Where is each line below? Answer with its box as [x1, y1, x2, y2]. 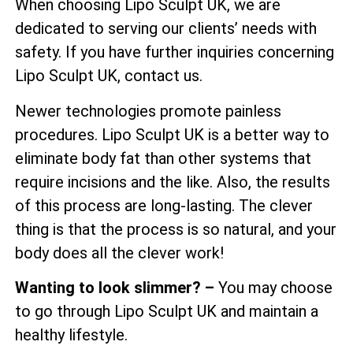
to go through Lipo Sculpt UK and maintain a [15, 302, 318, 321]
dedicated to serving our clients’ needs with [15, 19, 317, 39]
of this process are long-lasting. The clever [15, 195, 313, 215]
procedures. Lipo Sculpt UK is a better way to [15, 124, 329, 144]
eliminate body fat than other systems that [15, 148, 311, 168]
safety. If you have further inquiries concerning [15, 43, 334, 62]
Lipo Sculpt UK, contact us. [15, 66, 203, 86]
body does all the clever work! [15, 243, 224, 262]
